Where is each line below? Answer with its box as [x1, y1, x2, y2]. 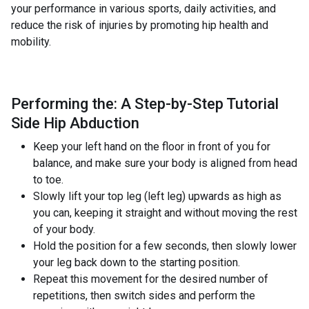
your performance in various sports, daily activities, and [11, 2, 276, 15]
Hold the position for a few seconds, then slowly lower [33, 239, 297, 252]
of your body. [33, 223, 95, 236]
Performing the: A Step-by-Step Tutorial [11, 95, 279, 112]
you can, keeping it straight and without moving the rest [33, 206, 297, 219]
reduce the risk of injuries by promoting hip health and [11, 19, 268, 32]
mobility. [11, 35, 51, 48]
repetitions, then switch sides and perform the [33, 289, 255, 302]
